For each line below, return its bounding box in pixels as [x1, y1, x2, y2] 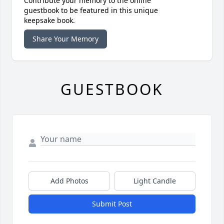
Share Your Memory [32, 34, 98, 44]
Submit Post [92, 199, 132, 209]
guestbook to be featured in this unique [24, 5, 158, 15]
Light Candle [133, 176, 176, 186]
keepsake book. [24, 15, 75, 25]
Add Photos [50, 176, 88, 186]
